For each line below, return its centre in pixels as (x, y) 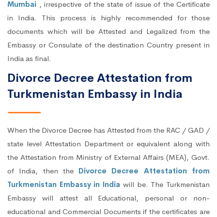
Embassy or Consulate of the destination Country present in (108, 45)
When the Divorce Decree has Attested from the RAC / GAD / (108, 130)
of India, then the (43, 171)
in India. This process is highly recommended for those (108, 18)
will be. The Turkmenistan (165, 185)
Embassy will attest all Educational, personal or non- (108, 198)
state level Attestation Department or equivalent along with (108, 144)
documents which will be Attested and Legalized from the (108, 31)
